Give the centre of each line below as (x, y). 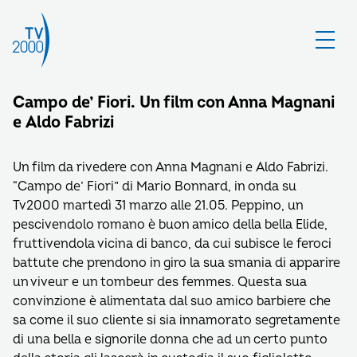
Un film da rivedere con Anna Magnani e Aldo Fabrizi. (171, 167)
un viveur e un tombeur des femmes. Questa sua (160, 282)
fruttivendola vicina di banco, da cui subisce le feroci (172, 244)
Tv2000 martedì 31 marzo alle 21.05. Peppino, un (158, 206)
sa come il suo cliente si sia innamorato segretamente (177, 320)
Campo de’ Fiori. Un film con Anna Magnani (174, 102)
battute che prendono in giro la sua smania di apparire (177, 263)
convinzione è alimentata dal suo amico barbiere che (172, 301)
